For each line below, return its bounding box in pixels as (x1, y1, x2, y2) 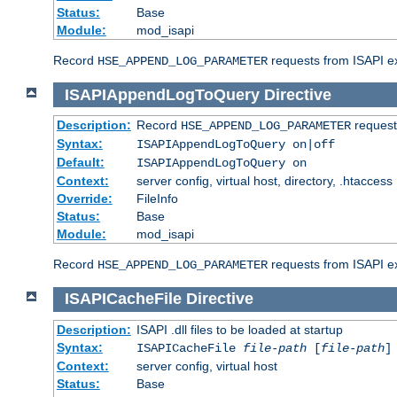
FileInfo (136, 191, 178, 206)
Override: (56, 191, 113, 206)
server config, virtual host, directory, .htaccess (136, 174, 393, 189)
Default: (56, 155, 105, 170)
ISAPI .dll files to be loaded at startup (136, 322, 343, 337)
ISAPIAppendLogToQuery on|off (136, 137, 335, 152)
